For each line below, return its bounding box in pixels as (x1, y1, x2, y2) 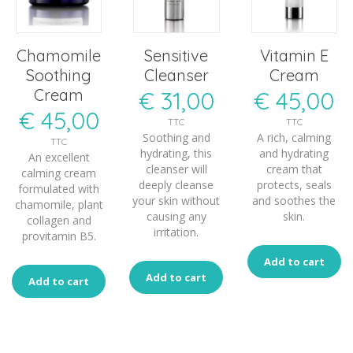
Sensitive (144, 46, 209, 66)
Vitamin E (259, 46, 329, 66)
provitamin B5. (21, 229, 96, 244)
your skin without (132, 193, 221, 209)
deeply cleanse (139, 177, 214, 193)
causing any (146, 209, 206, 225)
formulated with (18, 181, 100, 197)
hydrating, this (140, 146, 213, 162)
